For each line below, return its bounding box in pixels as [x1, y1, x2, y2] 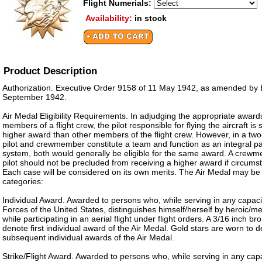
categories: [2, 177, 43, 186]
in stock [135, 13, 167, 23]
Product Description [4, 65, 97, 77]
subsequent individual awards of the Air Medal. [2, 233, 174, 242]
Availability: [85, 13, 135, 23]
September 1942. [2, 92, 67, 102]
